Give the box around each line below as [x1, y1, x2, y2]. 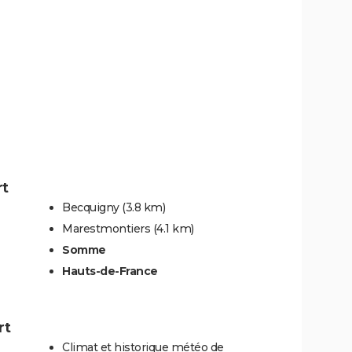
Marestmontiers [62, 222, 150, 236]
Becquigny [62, 200, 119, 214]
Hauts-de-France [62, 264, 158, 278]
